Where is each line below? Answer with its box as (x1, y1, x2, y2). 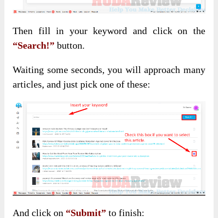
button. (54, 40, 85, 51)
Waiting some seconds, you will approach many (13, 64, 205, 75)
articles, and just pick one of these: (13, 79, 151, 90)
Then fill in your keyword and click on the (13, 25, 205, 36)
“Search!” (13, 40, 55, 51)
